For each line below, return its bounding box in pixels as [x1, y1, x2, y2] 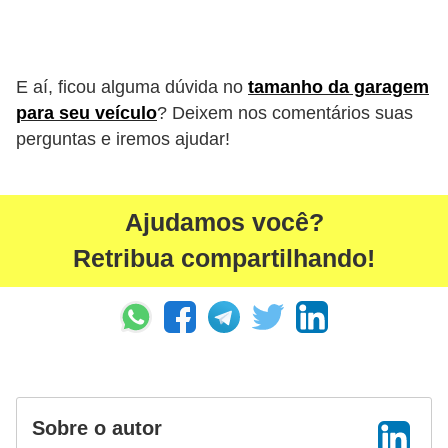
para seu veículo [16, 102, 157, 123]
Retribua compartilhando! [73, 245, 375, 273]
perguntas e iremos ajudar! [16, 128, 230, 149]
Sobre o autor [32, 417, 162, 440]
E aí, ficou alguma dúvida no [16, 76, 248, 97]
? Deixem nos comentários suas [157, 102, 413, 123]
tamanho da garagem [248, 76, 429, 97]
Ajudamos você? [124, 209, 324, 237]
